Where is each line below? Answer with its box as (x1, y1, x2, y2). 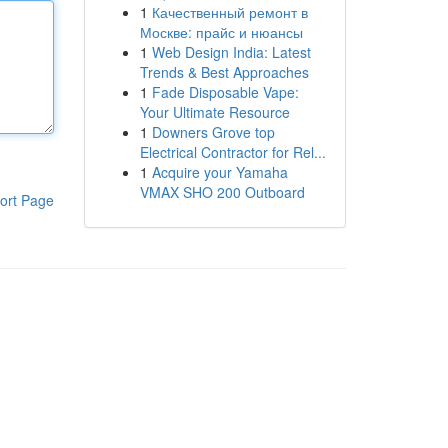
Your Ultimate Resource (139, 102, 290, 122)
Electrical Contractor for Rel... (139, 142, 326, 162)
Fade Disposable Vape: (151, 82, 299, 102)
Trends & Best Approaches (139, 62, 309, 82)
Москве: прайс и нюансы (139, 22, 303, 42)
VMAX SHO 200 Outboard (139, 182, 305, 202)
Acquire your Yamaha (151, 162, 288, 182)
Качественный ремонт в (151, 2, 308, 22)
